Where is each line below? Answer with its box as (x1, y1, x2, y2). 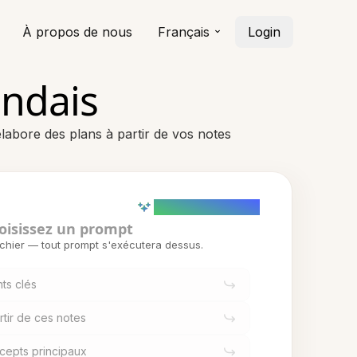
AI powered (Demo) (154, 200, 260, 214)
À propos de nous (22, 24, 132, 40)
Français (158, 24, 210, 40)
